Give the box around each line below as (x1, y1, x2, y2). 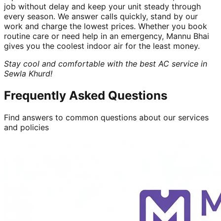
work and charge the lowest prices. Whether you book (4, 21, 207, 31)
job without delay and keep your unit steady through (4, 1, 201, 11)
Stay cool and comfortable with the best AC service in (4, 58, 207, 69)
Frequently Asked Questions (4, 88, 167, 103)
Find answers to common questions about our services (4, 112, 209, 122)
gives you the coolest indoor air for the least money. (4, 40, 200, 51)
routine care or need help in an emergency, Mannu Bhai (4, 31, 209, 41)
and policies (4, 122, 49, 132)
